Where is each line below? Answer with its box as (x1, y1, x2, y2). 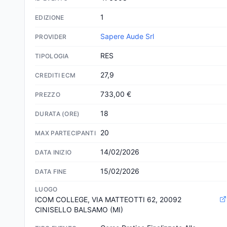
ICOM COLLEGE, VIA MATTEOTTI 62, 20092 (35, 195, 181, 204)
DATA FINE (35, 168, 67, 175)
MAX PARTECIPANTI (35, 129, 96, 137)
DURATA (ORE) (35, 110, 80, 118)
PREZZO (35, 91, 60, 98)
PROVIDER (35, 33, 67, 41)
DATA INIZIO (35, 148, 72, 156)
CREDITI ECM (35, 71, 76, 79)
